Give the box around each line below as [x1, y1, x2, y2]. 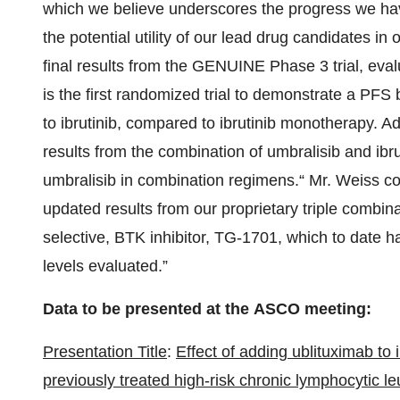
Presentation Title [43, 343, 167, 361]
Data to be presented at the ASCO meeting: [43, 300, 371, 318]
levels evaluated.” [43, 257, 168, 275]
